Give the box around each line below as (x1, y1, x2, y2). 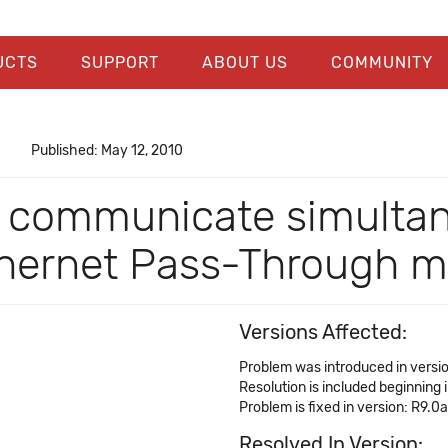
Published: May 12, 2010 (30, 142, 183, 159)
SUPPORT (80, 53, 159, 72)
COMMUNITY (330, 53, 433, 72)
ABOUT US (201, 53, 288, 72)
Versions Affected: (239, 320, 407, 344)
